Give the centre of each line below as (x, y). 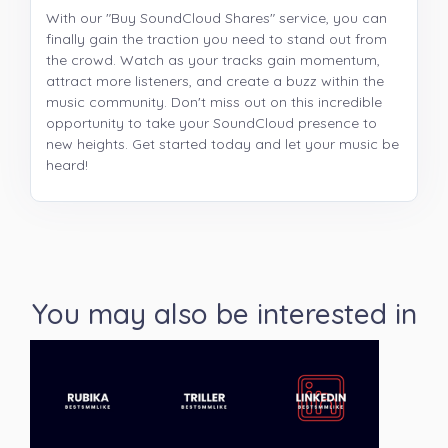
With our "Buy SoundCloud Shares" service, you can (216, 18)
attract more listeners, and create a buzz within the (215, 81)
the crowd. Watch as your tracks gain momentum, (213, 60)
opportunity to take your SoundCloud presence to (211, 123)
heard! (67, 165)
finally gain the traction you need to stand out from (216, 39)
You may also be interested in (224, 313)
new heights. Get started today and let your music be (222, 144)
